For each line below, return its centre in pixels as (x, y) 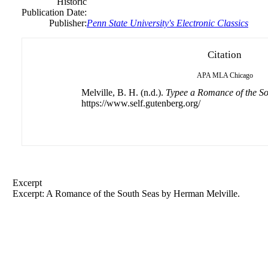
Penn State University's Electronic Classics (167, 23)
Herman (189, 194)
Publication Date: (54, 12)
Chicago (241, 75)
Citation (225, 55)
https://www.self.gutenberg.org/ (141, 103)
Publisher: (68, 23)
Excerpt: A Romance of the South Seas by (93, 194)
